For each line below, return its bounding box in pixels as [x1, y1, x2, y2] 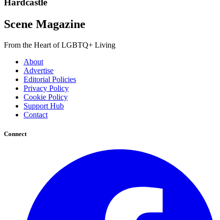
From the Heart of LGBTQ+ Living [4, 41, 115, 50]
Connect [4, 130, 27, 138]
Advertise [24, 66, 54, 75]
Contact [24, 110, 48, 119]
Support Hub [24, 102, 64, 110]
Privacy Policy [24, 84, 69, 93]
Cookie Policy [24, 93, 68, 102]
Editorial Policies [24, 75, 76, 84]
